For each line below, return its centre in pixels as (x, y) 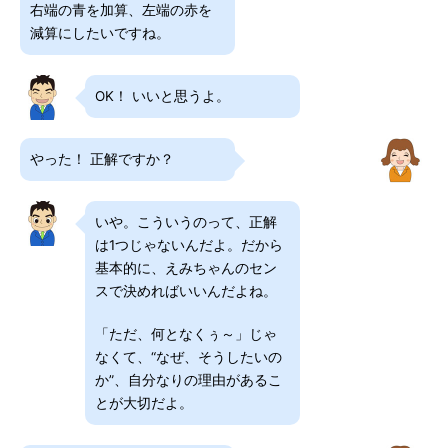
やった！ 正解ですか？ (102, 159)
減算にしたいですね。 (100, 33)
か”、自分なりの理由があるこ (188, 380)
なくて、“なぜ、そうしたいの (188, 357)
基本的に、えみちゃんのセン (186, 268)
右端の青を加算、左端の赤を (121, 10)
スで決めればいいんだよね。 (186, 291)
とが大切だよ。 (144, 403)
